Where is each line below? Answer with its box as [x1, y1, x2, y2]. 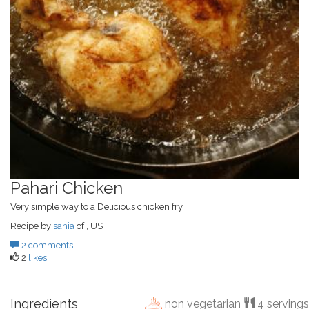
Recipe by [10, 220, 53, 231]
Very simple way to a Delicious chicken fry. [10, 201, 184, 212]
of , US [74, 220, 103, 231]
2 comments [19, 239, 73, 250]
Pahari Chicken [10, 177, 123, 198]
